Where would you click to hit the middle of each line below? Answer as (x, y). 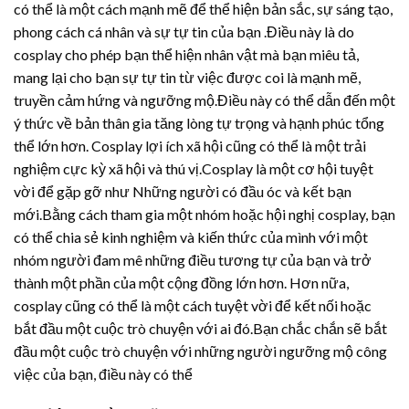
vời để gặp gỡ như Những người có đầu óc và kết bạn (183, 191)
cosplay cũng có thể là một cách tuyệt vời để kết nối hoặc (193, 305)
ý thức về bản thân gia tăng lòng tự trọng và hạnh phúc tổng (199, 122)
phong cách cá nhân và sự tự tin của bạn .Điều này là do (184, 31)
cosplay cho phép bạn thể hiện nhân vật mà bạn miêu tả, (186, 54)
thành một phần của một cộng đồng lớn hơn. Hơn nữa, (181, 282)
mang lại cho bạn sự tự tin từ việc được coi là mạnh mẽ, (187, 77)
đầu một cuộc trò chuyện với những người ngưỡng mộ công (200, 351)
